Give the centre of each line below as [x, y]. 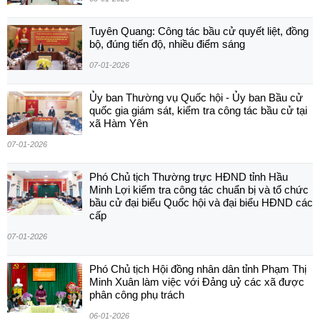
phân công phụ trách [137, 295]
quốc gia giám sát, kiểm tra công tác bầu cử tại [198, 111]
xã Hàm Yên [119, 124]
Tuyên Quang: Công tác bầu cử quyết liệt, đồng [199, 31]
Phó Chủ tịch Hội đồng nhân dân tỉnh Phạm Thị [198, 269]
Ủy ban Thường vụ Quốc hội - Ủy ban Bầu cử [196, 98]
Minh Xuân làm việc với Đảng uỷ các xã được [197, 282]
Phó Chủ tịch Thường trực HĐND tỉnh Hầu [189, 177]
